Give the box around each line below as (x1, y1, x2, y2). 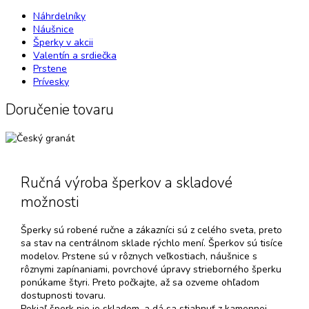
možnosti (20, 192, 79, 212)
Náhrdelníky (33, 9, 86, 23)
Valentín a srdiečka (33, 48, 117, 62)
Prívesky (33, 74, 69, 88)
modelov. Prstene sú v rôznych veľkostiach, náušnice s (20, 250, 257, 263)
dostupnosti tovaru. (20, 289, 106, 303)
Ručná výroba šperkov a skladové (20, 172, 232, 192)
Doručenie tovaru (6, 100, 114, 120)
